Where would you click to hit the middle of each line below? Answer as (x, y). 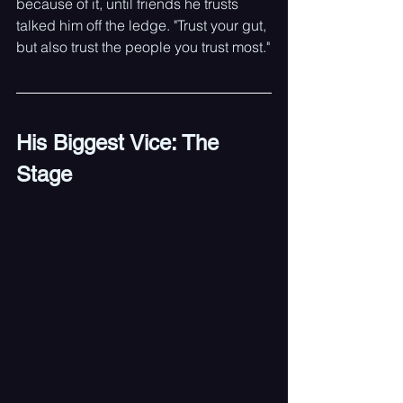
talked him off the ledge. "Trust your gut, (143, 25)
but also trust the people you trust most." (143, 47)
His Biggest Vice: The (121, 143)
